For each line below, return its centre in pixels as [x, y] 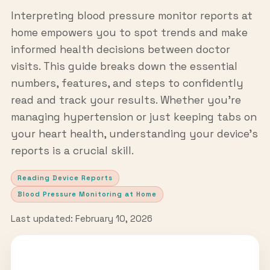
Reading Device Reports [65, 178]
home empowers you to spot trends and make [129, 33]
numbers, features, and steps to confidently [127, 83]
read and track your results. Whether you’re [126, 100]
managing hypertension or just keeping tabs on [133, 117]
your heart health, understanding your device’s [134, 134]
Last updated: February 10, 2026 [81, 219]
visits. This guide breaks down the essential [124, 67]
